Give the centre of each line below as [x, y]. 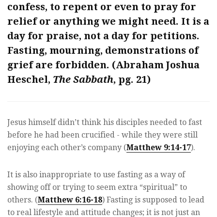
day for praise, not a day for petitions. [103, 36]
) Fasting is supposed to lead [153, 200]
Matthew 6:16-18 [70, 200]
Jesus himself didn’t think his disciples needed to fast [105, 122]
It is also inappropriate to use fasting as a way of [96, 174]
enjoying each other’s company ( [67, 147]
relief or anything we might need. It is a [108, 21]
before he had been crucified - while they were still [102, 135]
